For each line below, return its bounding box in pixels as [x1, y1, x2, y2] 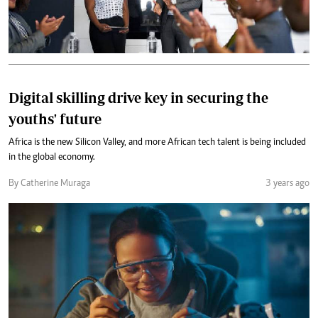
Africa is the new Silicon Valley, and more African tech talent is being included [9, 138, 306, 148]
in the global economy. [9, 153, 95, 163]
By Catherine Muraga [9, 179, 90, 189]
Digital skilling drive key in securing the [9, 89, 268, 106]
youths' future [9, 111, 102, 127]
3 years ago [265, 179, 309, 189]
